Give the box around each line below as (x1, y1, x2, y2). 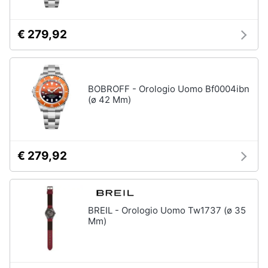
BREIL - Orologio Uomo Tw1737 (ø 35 (88, 205, 246, 216)
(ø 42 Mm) (88, 94, 131, 105)
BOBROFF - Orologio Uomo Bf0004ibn (88, 83, 249, 95)
